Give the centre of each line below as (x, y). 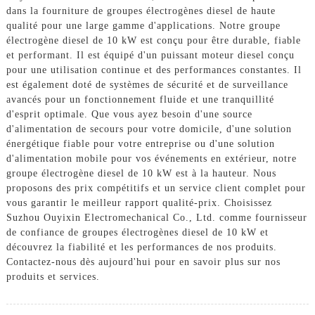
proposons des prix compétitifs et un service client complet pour (156, 188)
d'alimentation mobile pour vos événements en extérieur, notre (151, 158)
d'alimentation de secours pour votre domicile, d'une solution (149, 129)
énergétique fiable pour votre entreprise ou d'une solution (140, 143)
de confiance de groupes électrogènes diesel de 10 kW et (137, 232)
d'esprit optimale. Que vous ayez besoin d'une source (129, 114)
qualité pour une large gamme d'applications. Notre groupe (143, 25)
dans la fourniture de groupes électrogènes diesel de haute (141, 11)
